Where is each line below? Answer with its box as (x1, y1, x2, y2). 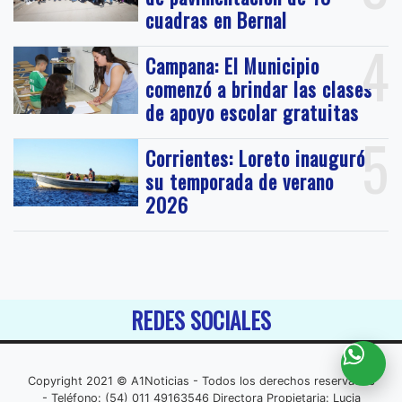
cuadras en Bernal (145, 5, 288, 35)
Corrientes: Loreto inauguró (145, 144, 366, 173)
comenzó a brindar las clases (145, 74, 373, 104)
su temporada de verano (145, 167, 335, 197)
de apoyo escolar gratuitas (145, 98, 360, 127)
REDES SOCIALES (131, 303, 271, 337)
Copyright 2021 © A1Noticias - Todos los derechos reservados (27, 374, 375, 389)
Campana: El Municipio (145, 51, 320, 81)
